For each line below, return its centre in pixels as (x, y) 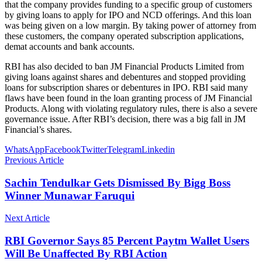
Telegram (124, 149)
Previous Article (34, 160)
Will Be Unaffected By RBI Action (86, 254)
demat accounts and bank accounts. (70, 46)
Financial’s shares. (38, 129)
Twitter (94, 149)
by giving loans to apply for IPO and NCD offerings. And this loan (128, 15)
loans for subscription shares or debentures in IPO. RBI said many (126, 87)
